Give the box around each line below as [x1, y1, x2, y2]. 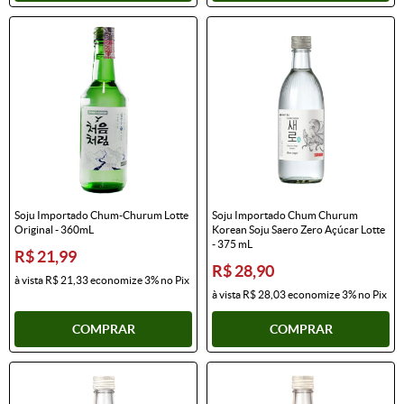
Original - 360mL [14, 223, 94, 235]
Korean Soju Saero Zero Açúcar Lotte [212, 223, 385, 235]
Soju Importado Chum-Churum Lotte [14, 208, 188, 221]
